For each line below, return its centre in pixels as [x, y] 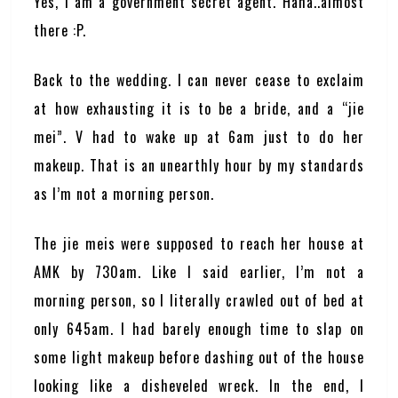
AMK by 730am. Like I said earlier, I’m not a [199, 272]
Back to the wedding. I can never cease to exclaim [199, 80]
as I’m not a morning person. [124, 194]
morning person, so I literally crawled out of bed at [199, 300]
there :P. [60, 30]
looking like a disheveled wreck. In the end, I [199, 386]
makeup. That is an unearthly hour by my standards [199, 165]
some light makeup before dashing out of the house [199, 357]
